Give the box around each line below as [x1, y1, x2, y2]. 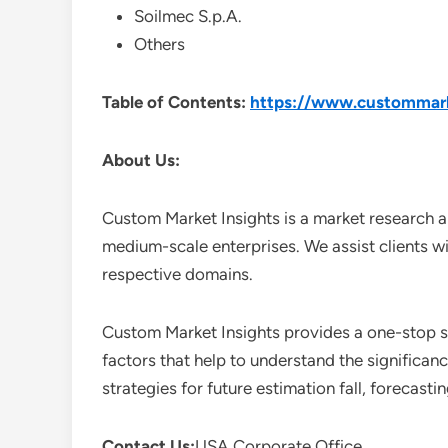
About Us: [102, 150, 180, 170]
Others [134, 34, 185, 54]
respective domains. [102, 264, 253, 284]
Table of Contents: [102, 92, 250, 112]
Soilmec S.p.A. [134, 6, 242, 26]
